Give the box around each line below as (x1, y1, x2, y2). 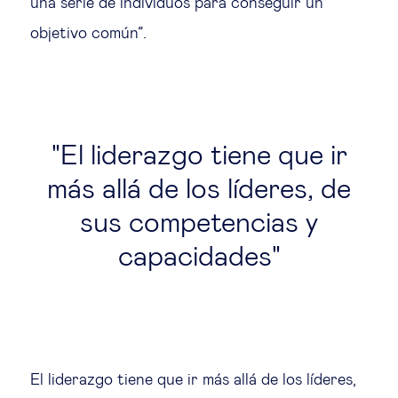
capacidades (117, 243, 272, 272)
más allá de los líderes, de (47, 176, 351, 204)
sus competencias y (80, 210, 318, 238)
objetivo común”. (30, 26, 147, 42)
